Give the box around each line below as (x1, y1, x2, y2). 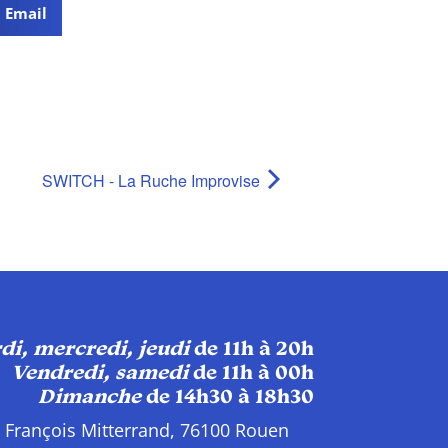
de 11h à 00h (187, 363, 314, 384)
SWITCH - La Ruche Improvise (42, 168, 264, 192)
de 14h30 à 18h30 (140, 387, 314, 408)
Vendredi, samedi (11, 363, 188, 384)
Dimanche (37, 387, 141, 408)
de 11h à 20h (188, 339, 314, 360)
